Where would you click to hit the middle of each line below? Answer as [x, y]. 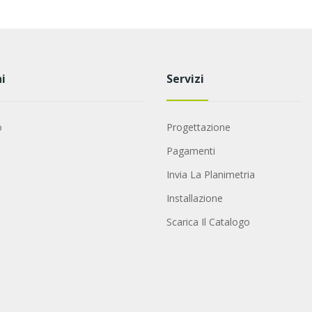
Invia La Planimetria [210, 175]
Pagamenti [190, 151]
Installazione [194, 198]
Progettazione [198, 127]
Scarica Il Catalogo [208, 222]
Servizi [185, 79]
